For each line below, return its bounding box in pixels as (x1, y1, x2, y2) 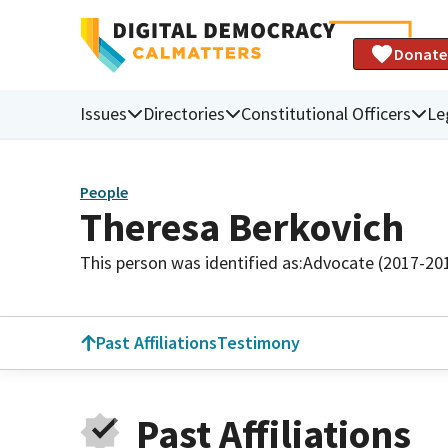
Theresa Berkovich (80, 201, 404, 252)
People (80, 182, 128, 203)
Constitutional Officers (241, 101, 411, 125)
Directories (143, 101, 225, 125)
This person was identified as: (80, 250, 303, 274)
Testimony (217, 331, 300, 354)
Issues (80, 101, 127, 125)
